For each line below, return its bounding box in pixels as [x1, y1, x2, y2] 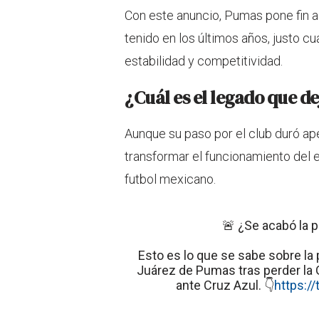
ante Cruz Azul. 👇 [175, 277, 274, 293]
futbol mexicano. [125, 171, 216, 187]
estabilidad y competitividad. [125, 53, 283, 68]
